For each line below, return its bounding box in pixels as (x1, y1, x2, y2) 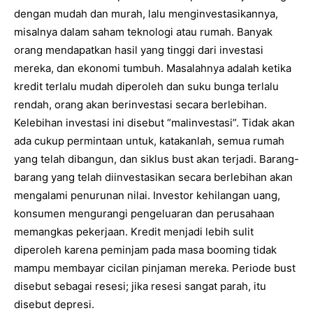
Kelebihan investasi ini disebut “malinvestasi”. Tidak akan (14, 115, 295, 129)
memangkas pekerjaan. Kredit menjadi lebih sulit (14, 224, 254, 238)
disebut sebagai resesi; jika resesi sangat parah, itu (14, 279, 266, 293)
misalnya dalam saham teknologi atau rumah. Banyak (14, 24, 272, 38)
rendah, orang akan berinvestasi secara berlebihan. (14, 97, 267, 111)
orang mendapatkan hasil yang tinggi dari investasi (14, 43, 263, 57)
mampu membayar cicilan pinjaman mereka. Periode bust (14, 261, 296, 275)
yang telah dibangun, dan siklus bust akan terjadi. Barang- (14, 152, 299, 166)
